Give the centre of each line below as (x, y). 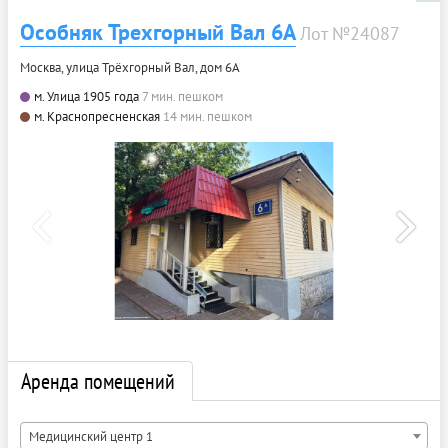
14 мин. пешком (207, 117)
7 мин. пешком (182, 97)
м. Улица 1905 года (86, 97)
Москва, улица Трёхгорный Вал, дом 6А (130, 68)
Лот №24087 (350, 34)
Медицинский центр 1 (91, 437)
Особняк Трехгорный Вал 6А (158, 32)
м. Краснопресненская (97, 117)
